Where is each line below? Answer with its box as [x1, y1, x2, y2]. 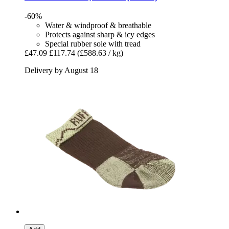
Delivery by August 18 [25, 65, 98, 75]
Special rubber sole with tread [45, 39, 141, 48]
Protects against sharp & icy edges [45, 30, 155, 39]
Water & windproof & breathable [45, 20, 151, 30]
